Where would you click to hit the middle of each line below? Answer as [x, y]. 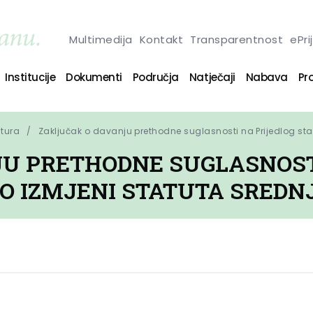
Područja [155, 77]
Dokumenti [94, 77]
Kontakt [161, 39]
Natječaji [212, 77]
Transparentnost [237, 39]
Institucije [30, 77]
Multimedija [101, 39]
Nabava [267, 77]
